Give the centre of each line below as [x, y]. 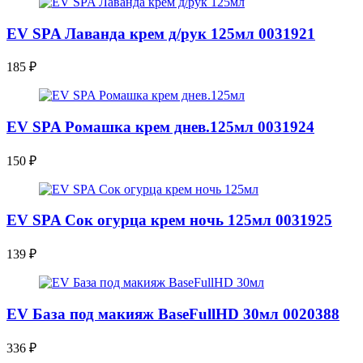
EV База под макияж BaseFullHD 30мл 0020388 [173, 314]
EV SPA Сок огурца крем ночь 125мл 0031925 [169, 220]
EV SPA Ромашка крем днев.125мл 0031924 [160, 127]
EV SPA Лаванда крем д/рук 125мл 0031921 [161, 33]
